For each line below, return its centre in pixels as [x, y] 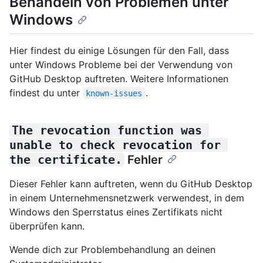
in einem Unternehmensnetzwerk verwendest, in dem [127, 198]
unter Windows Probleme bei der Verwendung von [121, 64]
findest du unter [46, 92]
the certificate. [66, 159]
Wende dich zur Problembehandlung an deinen [112, 249]
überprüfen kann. [47, 226]
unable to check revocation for [119, 145]
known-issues [114, 93]
